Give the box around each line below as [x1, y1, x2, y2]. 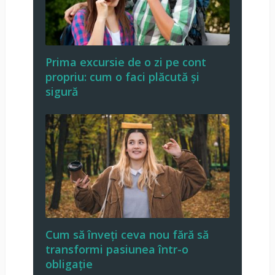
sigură [45, 83, 78, 99]
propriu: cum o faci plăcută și [45, 69, 199, 84]
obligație [45, 256, 93, 271]
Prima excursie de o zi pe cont [45, 54, 206, 69]
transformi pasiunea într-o [45, 241, 188, 257]
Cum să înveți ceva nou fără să [45, 227, 209, 242]
